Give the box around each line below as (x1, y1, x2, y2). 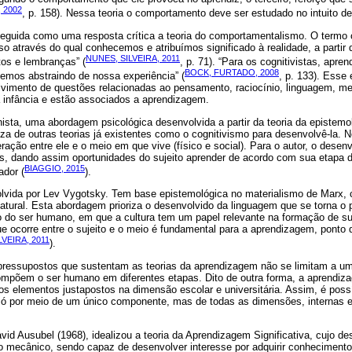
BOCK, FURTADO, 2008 (185, 67, 279, 77)
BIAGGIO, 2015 (24, 163, 85, 173)
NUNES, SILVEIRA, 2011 (86, 53, 180, 63)
